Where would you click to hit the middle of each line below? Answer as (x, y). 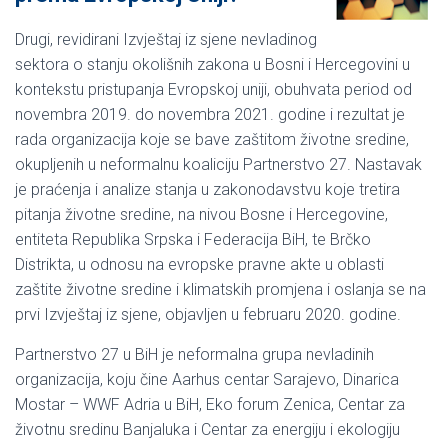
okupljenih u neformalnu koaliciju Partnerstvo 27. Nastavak (218, 164)
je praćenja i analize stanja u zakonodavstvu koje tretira (207, 189)
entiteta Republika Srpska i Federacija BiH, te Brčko (193, 239)
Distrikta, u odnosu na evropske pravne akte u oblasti (199, 264)
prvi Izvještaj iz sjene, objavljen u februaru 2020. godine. (208, 314)
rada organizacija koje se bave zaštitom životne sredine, (212, 139)
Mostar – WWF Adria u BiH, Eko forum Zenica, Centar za (210, 404)
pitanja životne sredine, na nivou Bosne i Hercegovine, (201, 214)
